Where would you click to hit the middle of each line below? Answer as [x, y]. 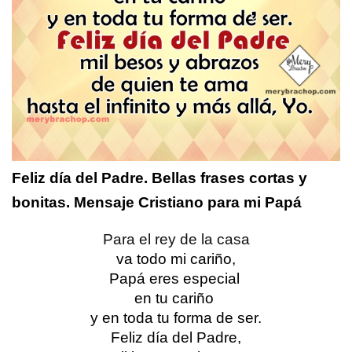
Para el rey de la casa [176, 240]
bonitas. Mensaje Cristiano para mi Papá [157, 203]
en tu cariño [176, 299]
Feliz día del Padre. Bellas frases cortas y [159, 178]
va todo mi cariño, [176, 259]
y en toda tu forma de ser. [176, 318]
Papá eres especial [176, 279]
